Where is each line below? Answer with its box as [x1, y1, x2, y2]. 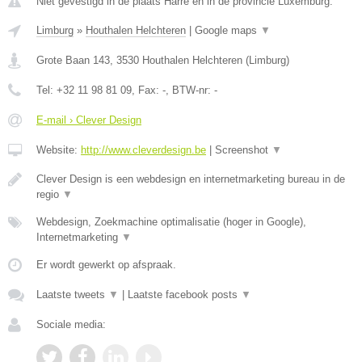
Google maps [195, 24, 260, 36]
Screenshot [215, 144, 271, 156]
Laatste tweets [36, 288, 108, 301]
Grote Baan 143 [36, 54, 110, 66]
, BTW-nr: [166, 84, 214, 96]
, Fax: [132, 84, 162, 96]
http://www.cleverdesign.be [81, 144, 206, 156]
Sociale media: [36, 318, 106, 330]
